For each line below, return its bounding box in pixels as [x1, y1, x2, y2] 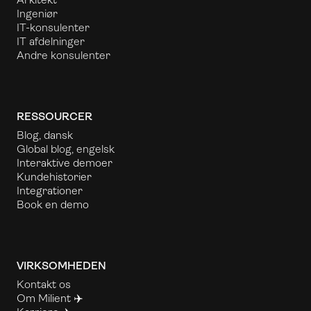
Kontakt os [17, 277, 71, 291]
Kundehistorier [17, 169, 92, 183]
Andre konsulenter [17, 48, 110, 62]
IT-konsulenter [17, 20, 90, 34]
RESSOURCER [17, 109, 92, 123]
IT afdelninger [17, 34, 85, 48]
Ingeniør [17, 6, 58, 20]
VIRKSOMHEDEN [17, 258, 106, 272]
